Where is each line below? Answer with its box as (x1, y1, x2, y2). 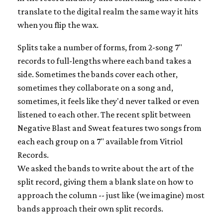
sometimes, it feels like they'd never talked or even (17, 96, 199, 106)
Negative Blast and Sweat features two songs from (17, 122, 202, 133)
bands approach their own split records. (17, 203, 163, 214)
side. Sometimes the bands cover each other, (17, 69, 178, 79)
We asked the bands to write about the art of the (17, 163, 194, 173)
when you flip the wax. (17, 19, 99, 30)
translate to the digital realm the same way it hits (17, 6, 198, 16)
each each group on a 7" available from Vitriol (17, 136, 183, 146)
